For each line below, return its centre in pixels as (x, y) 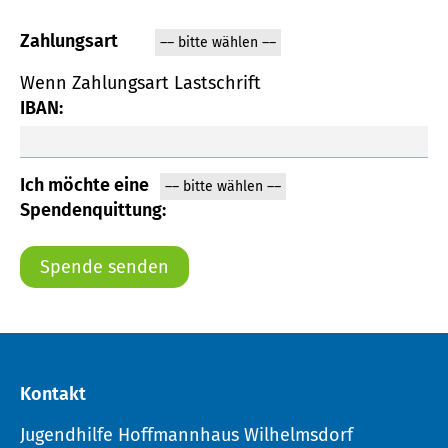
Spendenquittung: (93, 209)
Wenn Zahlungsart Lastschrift (140, 82)
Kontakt (53, 393)
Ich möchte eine (84, 184)
